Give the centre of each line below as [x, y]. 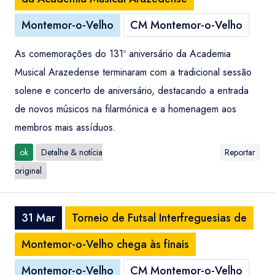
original [28, 171]
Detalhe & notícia [72, 152]
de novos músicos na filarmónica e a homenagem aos [126, 109]
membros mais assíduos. [65, 127]
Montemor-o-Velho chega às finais [105, 244]
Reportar [240, 152]
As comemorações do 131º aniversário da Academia [123, 54]
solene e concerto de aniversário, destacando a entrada [132, 91]
